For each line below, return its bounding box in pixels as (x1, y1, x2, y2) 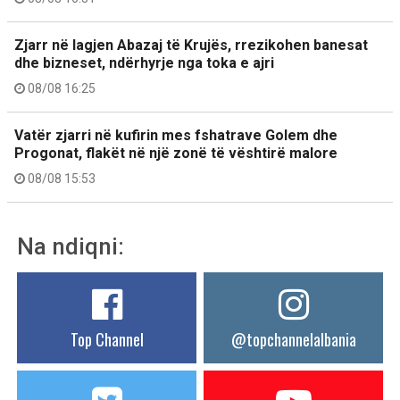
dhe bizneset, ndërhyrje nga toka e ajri (14, 54, 274, 71)
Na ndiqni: (17, 233, 124, 260)
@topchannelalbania (230, 328, 356, 351)
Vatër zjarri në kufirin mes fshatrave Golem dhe (14, 127, 337, 144)
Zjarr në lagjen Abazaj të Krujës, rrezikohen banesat (14, 37, 368, 54)
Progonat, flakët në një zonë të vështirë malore (14, 145, 337, 162)
